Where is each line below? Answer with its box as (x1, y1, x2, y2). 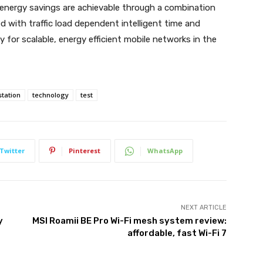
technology (32, 90, 69, 100)
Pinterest (69, 146, 100, 156)
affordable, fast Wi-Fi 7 (127, 228, 227, 239)
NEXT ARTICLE (180, 204, 227, 212)
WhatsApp (147, 146, 183, 156)
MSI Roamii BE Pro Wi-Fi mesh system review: (32, 215, 227, 227)
